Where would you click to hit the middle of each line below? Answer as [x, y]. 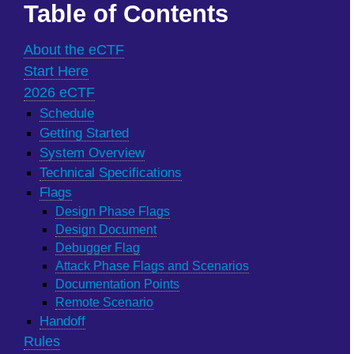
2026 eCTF [59, 92]
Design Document [106, 230]
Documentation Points [117, 284]
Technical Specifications [111, 173]
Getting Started [84, 133]
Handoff [62, 321]
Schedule [67, 113]
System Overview [92, 153]
